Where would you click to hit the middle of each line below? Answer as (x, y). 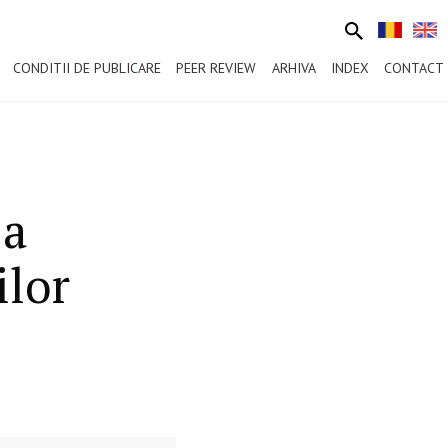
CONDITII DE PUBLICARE (87, 68)
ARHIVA (293, 68)
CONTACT (414, 68)
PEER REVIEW (216, 68)
